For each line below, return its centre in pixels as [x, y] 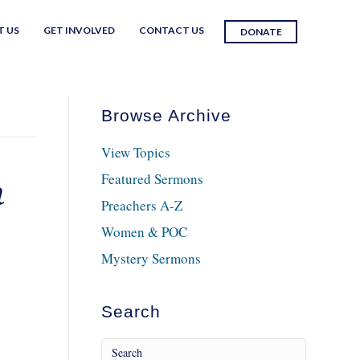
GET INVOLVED [80, 30]
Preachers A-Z [141, 205]
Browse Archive [166, 115]
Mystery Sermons [151, 258]
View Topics [135, 152]
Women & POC [144, 232]
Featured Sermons [152, 179]
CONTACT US [172, 30]
